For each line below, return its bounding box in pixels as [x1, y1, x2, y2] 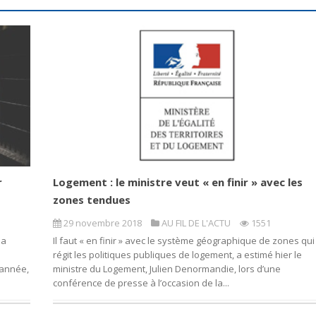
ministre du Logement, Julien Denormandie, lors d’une [52, 262, 281, 276]
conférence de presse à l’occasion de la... [52, 276, 229, 290]
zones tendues [52, 193, 130, 207]
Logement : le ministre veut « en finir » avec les [52, 175, 303, 190]
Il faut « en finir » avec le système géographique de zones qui [52, 234, 315, 248]
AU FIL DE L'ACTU [161, 217, 231, 230]
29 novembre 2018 [61, 217, 144, 230]
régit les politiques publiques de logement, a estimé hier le [52, 248, 302, 262]
